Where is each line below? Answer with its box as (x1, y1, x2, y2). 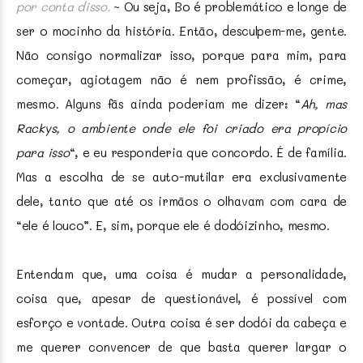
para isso (16, 144, 70, 161)
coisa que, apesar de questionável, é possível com (16, 290, 347, 307)
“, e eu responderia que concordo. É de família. (69, 144, 347, 161)
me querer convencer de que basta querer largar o (16, 339, 347, 356)
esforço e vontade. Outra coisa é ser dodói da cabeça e (16, 314, 347, 331)
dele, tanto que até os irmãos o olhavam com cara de (16, 193, 347, 210)
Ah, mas (300, 96, 347, 113)
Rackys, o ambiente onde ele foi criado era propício (16, 120, 347, 137)
